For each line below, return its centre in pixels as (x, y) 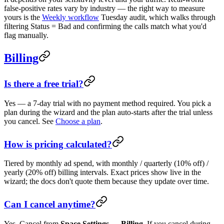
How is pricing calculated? (58, 144)
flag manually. (26, 35)
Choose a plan (78, 121)
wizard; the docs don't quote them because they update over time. (106, 181)
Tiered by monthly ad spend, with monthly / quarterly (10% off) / (106, 163)
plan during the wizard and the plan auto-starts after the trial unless (108, 112)
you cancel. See (30, 121)
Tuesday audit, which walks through (157, 17)
